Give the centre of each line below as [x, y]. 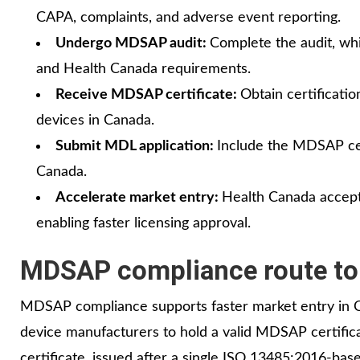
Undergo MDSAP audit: [133, 43]
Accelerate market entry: [139, 197]
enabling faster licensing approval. [143, 223]
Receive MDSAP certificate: [148, 94]
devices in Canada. [95, 120]
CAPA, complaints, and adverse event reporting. [188, 17]
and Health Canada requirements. [143, 69]
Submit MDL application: [136, 146]
